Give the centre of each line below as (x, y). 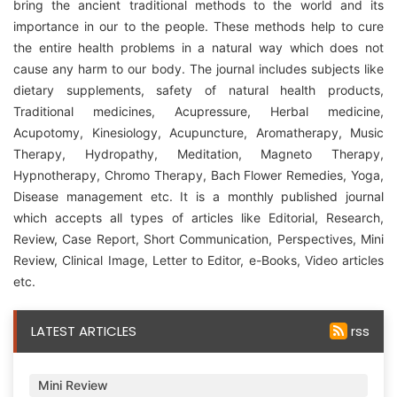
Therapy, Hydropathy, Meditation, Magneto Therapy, (198, 154)
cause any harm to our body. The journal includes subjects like (198, 69)
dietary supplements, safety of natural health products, (198, 90)
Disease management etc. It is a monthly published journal (198, 197)
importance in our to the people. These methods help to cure (198, 27)
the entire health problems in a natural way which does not (198, 48)
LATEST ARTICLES (84, 331)
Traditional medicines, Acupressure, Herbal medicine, (198, 112)
